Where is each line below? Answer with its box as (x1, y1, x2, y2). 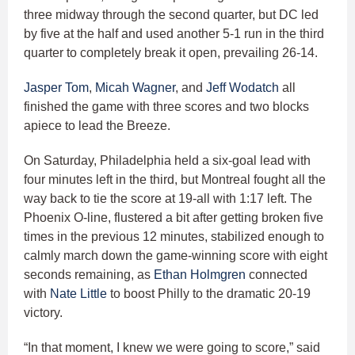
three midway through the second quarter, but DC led (24, 7, 319, 21)
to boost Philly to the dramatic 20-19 (107, 286, 311, 300)
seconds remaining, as (24, 267, 154, 281)
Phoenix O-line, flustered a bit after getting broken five (24, 210, 323, 224)
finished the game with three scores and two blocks (24, 99, 309, 113)
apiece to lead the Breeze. (24, 118, 170, 132)
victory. (24, 305, 66, 319)
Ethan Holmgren (154, 267, 246, 281)
